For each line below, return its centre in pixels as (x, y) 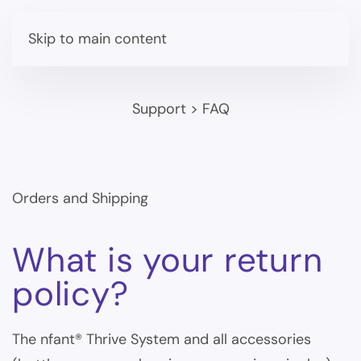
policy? (71, 294)
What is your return (168, 260)
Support (159, 109)
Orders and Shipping (80, 198)
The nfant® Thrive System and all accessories (162, 339)
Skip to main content (98, 39)
